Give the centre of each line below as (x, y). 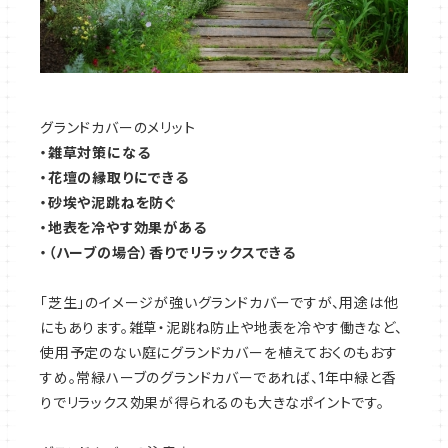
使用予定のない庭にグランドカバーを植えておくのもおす (219, 353)
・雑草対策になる (95, 153)
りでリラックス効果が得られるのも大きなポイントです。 (212, 403)
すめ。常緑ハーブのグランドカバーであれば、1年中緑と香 (218, 378)
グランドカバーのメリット (118, 128)
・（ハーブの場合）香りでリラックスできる (168, 253)
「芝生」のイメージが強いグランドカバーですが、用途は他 (219, 303)
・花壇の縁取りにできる (114, 178)
